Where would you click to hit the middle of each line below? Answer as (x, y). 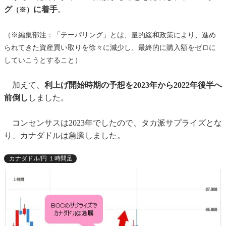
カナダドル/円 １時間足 (41, 159)
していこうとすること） (43, 61)
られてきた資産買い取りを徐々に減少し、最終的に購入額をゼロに (110, 48)
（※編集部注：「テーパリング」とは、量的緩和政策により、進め (110, 35)
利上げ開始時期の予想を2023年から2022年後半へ (133, 85)
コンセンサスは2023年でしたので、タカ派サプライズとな (113, 123)
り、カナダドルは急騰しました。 (65, 136)
